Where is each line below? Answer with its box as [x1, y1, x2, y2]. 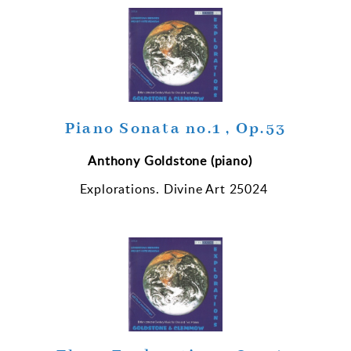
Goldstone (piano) [143, 151, 256, 169]
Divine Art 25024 [163, 179, 268, 197]
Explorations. [79, 179, 164, 197]
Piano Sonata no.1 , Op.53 [65, 118, 286, 139]
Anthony [88, 151, 140, 169]
